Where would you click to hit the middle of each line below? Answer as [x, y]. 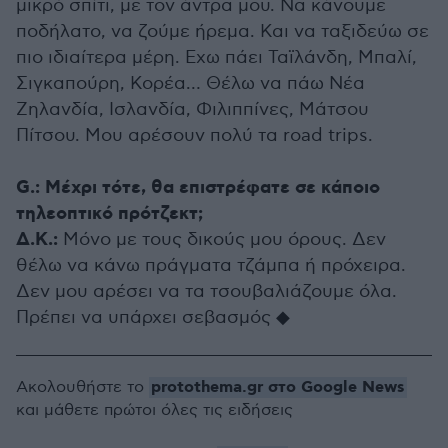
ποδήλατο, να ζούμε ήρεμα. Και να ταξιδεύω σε [222, 32]
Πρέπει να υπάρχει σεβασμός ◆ [153, 318]
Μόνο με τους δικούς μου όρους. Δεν [222, 240]
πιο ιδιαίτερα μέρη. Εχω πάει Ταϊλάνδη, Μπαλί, [216, 58]
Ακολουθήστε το [82, 388]
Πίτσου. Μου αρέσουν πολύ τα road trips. [194, 136]
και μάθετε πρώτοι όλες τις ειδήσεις [154, 411]
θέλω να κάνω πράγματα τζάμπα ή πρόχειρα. [211, 266]
